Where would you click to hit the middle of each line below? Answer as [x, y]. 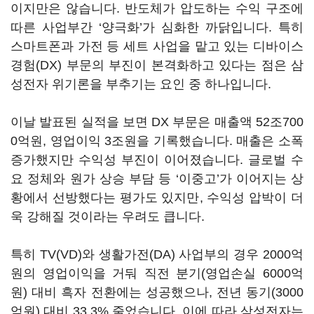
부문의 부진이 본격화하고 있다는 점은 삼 [185, 65]
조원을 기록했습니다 [170, 141]
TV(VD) [59, 254]
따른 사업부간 [55, 27]
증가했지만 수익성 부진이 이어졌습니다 [125, 160]
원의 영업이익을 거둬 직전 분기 [106, 273]
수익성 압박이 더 [255, 198]
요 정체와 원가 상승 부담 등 [93, 179]
